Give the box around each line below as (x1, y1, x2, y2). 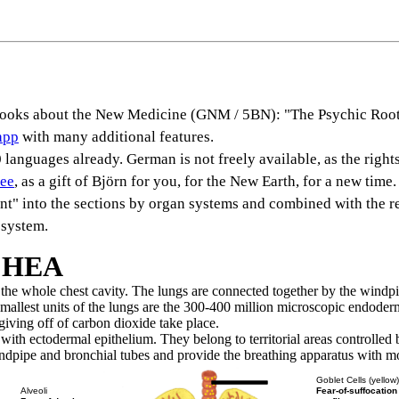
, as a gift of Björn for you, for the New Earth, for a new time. (14, 173, 396, 190)
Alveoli (20, 386, 47, 396)
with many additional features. (19, 128, 214, 145)
